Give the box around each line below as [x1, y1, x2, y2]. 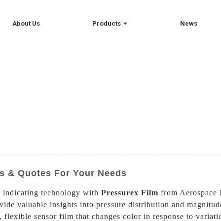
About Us [12, 19, 40, 27]
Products [92, 19, 121, 27]
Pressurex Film [101, 188, 158, 197]
